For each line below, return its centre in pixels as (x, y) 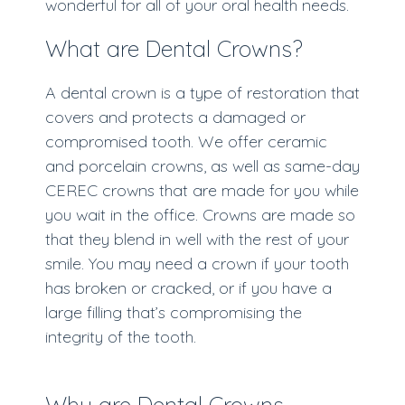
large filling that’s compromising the (174, 312)
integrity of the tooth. (121, 337)
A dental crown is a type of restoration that (202, 93)
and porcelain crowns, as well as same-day (202, 166)
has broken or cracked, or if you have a (188, 288)
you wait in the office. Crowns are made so (200, 215)
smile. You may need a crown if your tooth (197, 264)
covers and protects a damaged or (175, 117)
